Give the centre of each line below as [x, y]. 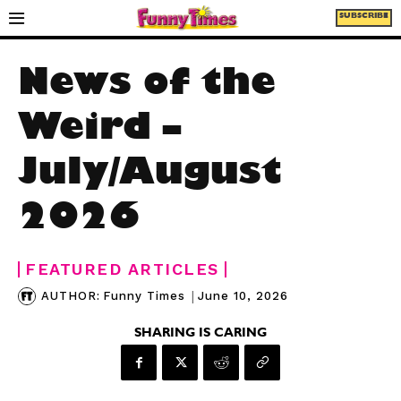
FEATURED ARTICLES [122, 269]
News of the [147, 88]
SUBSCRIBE [363, 17]
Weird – [99, 132]
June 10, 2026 [243, 295]
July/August [150, 177]
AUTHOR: [71, 296]
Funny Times [144, 296]
